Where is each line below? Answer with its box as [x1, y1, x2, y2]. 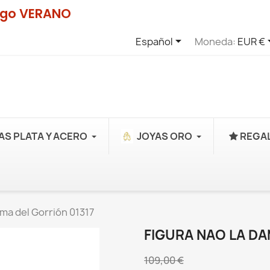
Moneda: [194, 34, 236, 48]
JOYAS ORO [137, 130, 192, 143]
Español [135, 34, 173, 48]
